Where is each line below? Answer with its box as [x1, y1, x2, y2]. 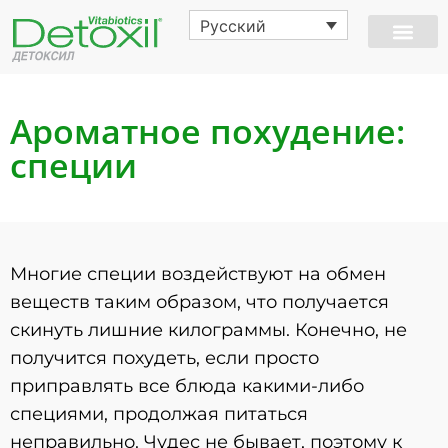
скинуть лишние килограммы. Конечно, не [10, 318, 407, 341]
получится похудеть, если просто [10, 346, 319, 369]
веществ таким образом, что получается [10, 290, 389, 313]
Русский [200, 15, 267, 36]
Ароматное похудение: [10, 107, 405, 154]
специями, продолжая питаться [10, 402, 308, 425]
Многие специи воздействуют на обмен [10, 262, 386, 285]
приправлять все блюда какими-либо [10, 374, 364, 397]
